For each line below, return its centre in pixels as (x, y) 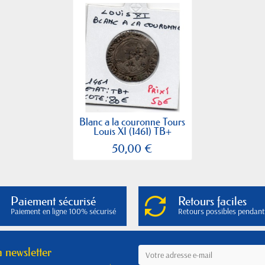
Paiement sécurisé (53, 201)
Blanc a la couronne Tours (132, 121)
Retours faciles (212, 201)
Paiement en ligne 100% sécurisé (63, 211)
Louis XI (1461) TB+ (132, 131)
